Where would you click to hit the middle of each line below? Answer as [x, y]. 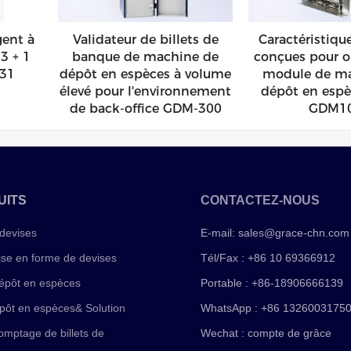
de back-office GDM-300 [145, 109]
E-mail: [220, 233]
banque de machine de [145, 57]
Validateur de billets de [145, 40]
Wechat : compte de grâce [266, 333]
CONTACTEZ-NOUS [261, 201]
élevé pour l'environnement [145, 92]
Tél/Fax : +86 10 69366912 [268, 258]
